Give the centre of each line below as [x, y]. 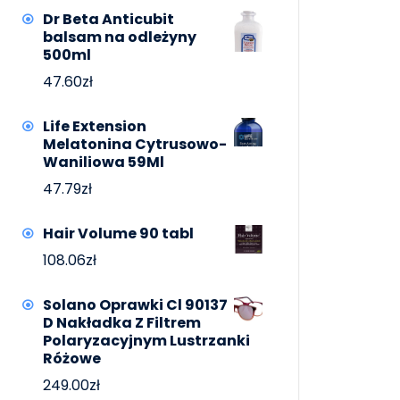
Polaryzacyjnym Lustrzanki [146, 341]
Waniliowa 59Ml [104, 162]
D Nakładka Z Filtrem [122, 323]
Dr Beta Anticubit [108, 20]
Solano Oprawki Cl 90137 [135, 305]
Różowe [72, 359]
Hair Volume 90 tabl [118, 234]
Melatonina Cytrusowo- [135, 145]
